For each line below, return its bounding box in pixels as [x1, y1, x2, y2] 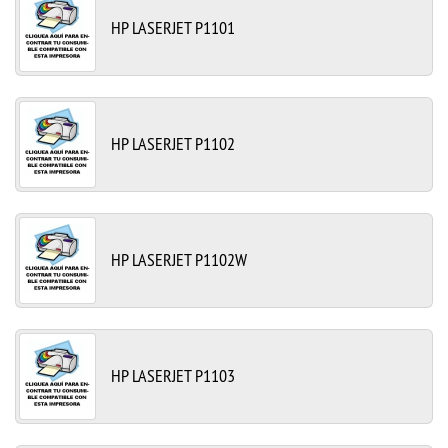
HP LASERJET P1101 [111, 15, 235, 39]
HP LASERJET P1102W [111, 247, 247, 271]
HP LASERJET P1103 [111, 363, 235, 387]
